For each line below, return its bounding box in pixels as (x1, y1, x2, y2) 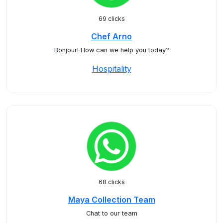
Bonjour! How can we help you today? (54, 46, 169, 54)
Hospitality (92, 64, 131, 74)
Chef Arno (91, 31, 132, 41)
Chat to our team (86, 210, 137, 217)
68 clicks (98, 178, 125, 186)
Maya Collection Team (68, 195, 155, 205)
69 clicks (98, 15, 125, 22)
